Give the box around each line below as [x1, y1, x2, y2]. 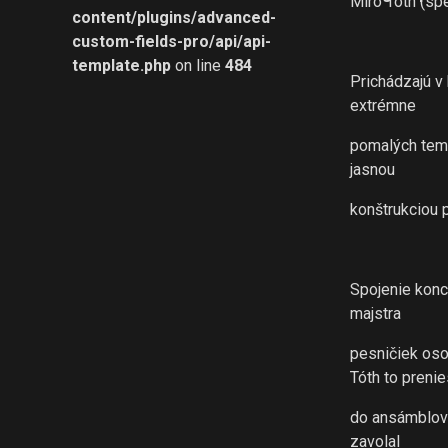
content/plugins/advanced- [72, 8, 276, 27]
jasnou [350, 160, 396, 179]
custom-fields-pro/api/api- [72, 32, 271, 51]
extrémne [350, 96, 417, 115]
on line [171, 56, 225, 75]
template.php [72, 56, 171, 75]
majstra [350, 304, 402, 323]
